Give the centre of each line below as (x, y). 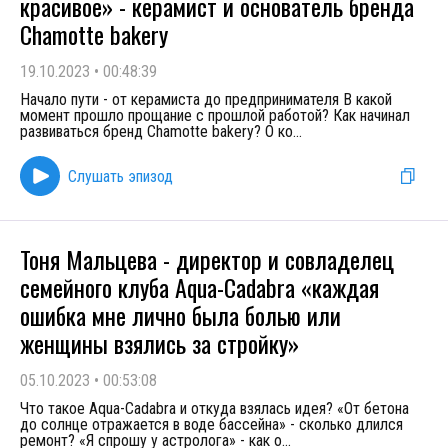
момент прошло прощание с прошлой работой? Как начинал (215, 115)
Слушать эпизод (120, 176)
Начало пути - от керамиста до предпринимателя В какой (206, 99)
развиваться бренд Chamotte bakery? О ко (156, 131)
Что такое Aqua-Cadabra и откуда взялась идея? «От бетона (214, 408)
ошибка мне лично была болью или (180, 315)
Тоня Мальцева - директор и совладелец (207, 259)
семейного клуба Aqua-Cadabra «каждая (199, 287)
